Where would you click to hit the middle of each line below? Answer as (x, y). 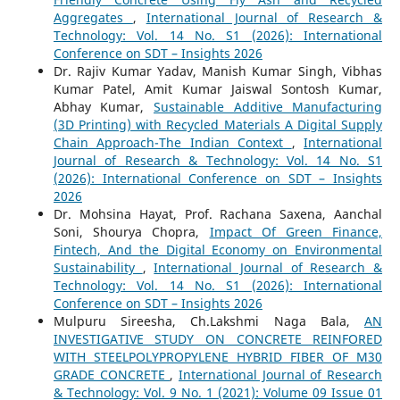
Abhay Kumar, (103, 107)
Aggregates (93, 17)
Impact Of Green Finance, (296, 232)
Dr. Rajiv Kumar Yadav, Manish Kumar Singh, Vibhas (218, 71)
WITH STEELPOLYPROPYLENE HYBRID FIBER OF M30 (218, 357)
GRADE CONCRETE (112, 375)
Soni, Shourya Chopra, (131, 232)
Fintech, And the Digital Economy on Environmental (218, 250)
